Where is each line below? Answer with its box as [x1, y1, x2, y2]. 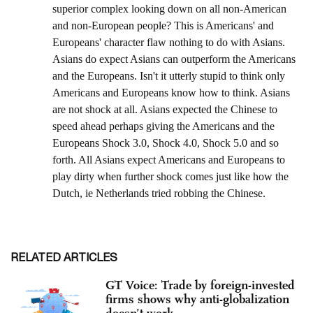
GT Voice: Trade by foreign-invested [105, 277, 295, 293]
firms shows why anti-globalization [105, 291, 289, 307]
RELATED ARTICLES [10, 250, 117, 263]
